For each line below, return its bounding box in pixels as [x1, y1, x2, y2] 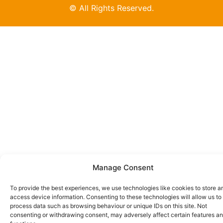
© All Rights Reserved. [69, 3, 156, 13]
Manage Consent [93, 163, 154, 172]
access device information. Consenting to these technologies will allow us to [10, 193, 222, 201]
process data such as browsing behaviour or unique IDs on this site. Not [10, 202, 207, 210]
